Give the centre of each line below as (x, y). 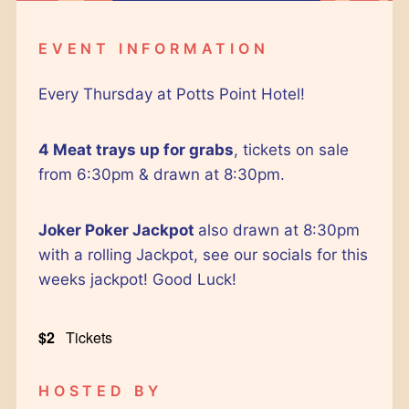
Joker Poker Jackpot (118, 231)
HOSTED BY (101, 391)
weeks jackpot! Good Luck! (137, 280)
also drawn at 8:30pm (279, 231)
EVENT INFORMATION (154, 49)
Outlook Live (182, 92)
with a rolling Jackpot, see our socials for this (203, 255)
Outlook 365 (181, 64)
